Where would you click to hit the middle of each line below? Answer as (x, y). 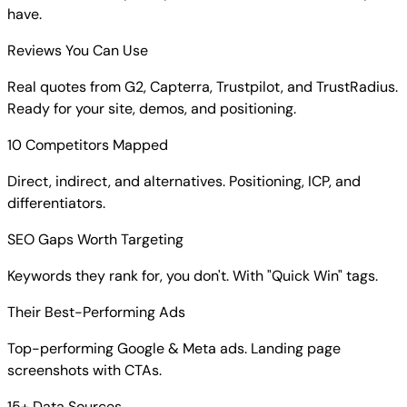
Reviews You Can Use (78, 51)
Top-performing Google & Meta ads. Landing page (174, 349)
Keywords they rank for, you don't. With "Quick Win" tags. (193, 276)
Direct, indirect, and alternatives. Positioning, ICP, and (184, 182)
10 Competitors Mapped (88, 145)
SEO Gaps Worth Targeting (95, 240)
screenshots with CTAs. (84, 371)
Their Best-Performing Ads (96, 313)
